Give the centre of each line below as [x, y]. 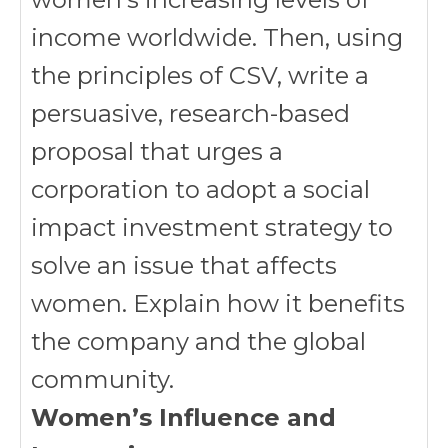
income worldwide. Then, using [217, 37]
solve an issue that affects [184, 265]
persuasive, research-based [190, 113]
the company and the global [198, 341]
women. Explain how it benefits [218, 303]
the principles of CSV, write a [200, 75]
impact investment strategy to [212, 227]
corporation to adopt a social [200, 189]
